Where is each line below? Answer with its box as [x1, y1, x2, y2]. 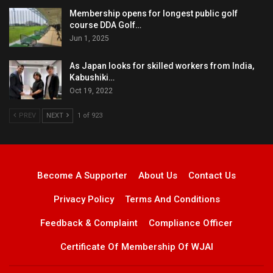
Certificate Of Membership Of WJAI [60, 241, 213, 252]
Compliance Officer [149, 217, 233, 229]
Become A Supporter [37, 169, 127, 181]
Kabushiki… [69, 73, 115, 83]
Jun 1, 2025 [69, 34, 109, 43]
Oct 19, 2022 [69, 87, 113, 96]
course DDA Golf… [69, 20, 141, 30]
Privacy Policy [53, 193, 114, 205]
